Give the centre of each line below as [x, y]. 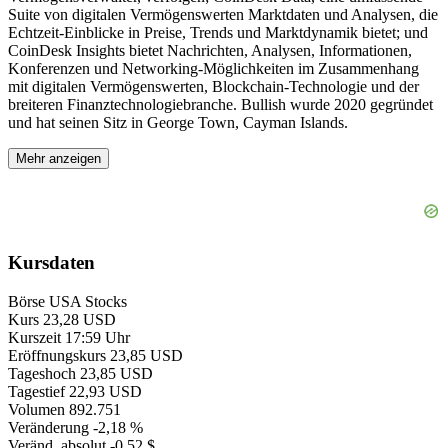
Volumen [36, 409]
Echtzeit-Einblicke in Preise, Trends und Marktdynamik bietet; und [218, 32]
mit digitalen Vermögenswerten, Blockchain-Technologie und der [213, 86]
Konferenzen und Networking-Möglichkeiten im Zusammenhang [213, 68]
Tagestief [36, 391]
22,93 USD [105, 391]
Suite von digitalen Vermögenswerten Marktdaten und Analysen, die [223, 14]
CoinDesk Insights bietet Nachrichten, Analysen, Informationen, [210, 50]
